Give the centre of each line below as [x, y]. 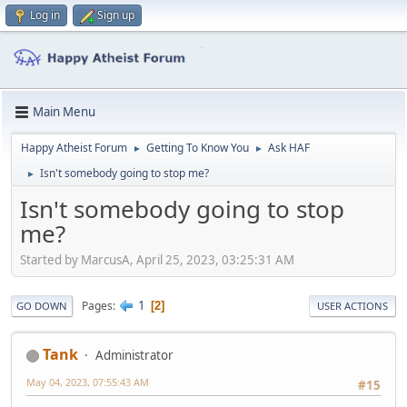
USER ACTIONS [352, 306]
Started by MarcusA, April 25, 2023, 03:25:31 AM [157, 260]
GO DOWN [42, 306]
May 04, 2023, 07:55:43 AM [88, 382]
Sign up [116, 15]
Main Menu [64, 112]
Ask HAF [289, 147]
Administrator [134, 356]
